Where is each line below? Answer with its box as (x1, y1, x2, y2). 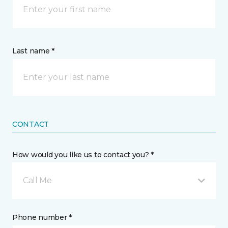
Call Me (23, 176, 52, 186)
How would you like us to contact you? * (12, 150, 154, 160)
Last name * (12, 46, 54, 56)
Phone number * (12, 213, 72, 222)
